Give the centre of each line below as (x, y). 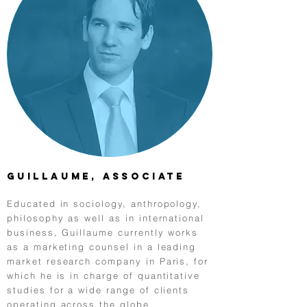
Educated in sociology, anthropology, (105, 204)
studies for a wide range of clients (98, 290)
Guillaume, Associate (96, 176)
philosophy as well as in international (106, 218)
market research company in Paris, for (108, 261)
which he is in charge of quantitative (104, 275)
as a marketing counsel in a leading (102, 247)
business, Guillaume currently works (103, 232)
